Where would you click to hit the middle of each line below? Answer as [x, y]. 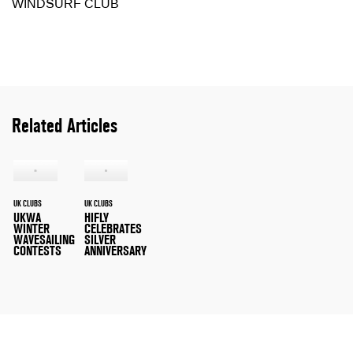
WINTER [32, 229]
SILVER [100, 240]
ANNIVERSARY [115, 251]
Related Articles [65, 125]
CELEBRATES [113, 229]
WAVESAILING [44, 240]
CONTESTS [37, 251]
